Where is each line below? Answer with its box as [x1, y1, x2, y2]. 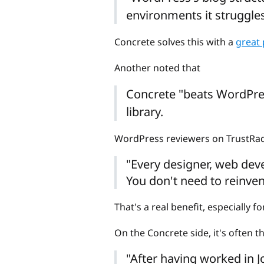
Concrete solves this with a [114, 35, 236, 48]
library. [126, 103, 163, 120]
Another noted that [114, 61, 200, 74]
